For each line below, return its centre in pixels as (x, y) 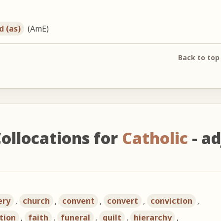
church (37, 201)
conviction (172, 201)
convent (79, 201)
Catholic (155, 138)
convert (123, 201)
